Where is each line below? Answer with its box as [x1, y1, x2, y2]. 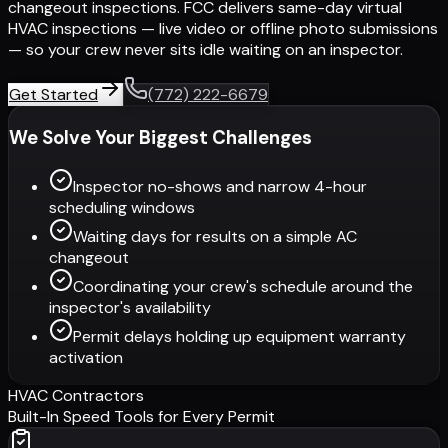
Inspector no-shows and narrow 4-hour [73, 176, 367, 198]
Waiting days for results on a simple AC [73, 226, 357, 248]
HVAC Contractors [8, 385, 144, 407]
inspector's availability [49, 297, 211, 319]
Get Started [9, 83, 98, 105]
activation [49, 347, 123, 369]
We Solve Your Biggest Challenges [9, 124, 312, 150]
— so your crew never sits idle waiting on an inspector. [8, 38, 403, 60]
